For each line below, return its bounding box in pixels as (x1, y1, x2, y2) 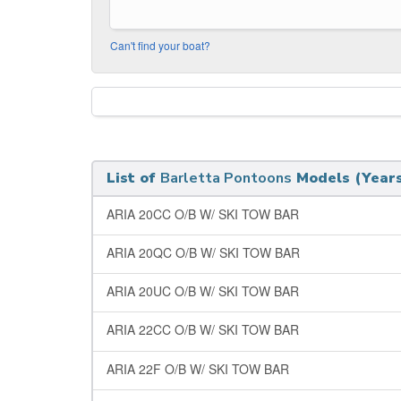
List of (107, 167, 160, 188)
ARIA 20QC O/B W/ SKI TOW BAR (107, 243, 300, 261)
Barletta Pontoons (160, 167, 292, 188)
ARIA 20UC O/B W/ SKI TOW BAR (107, 282, 299, 301)
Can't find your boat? (110, 37, 210, 53)
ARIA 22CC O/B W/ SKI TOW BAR (107, 320, 299, 339)
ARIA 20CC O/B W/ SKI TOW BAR (107, 204, 299, 223)
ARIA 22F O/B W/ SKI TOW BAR (107, 359, 289, 378)
